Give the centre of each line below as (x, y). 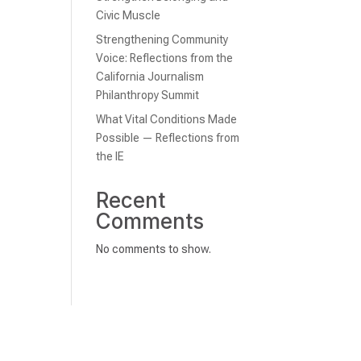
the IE (110, 156)
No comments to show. (154, 249)
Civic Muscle (129, 15)
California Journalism (150, 77)
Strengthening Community (162, 39)
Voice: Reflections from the (165, 58)
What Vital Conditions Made (167, 119)
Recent (131, 200)
